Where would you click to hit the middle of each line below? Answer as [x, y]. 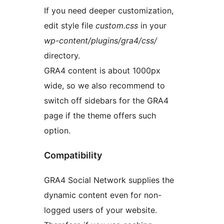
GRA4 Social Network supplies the [109, 180]
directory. [62, 55]
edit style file [70, 25]
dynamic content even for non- [103, 195]
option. [57, 130]
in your [152, 25]
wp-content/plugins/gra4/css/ [100, 40]
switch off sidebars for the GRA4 [106, 100]
